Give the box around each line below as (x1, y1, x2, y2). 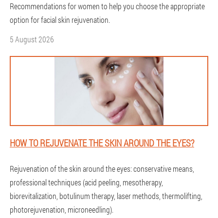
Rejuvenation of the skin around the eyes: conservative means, (10, 163, 194, 174)
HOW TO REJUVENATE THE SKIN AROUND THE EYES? (10, 137, 194, 149)
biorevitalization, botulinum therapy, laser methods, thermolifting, (10, 191, 202, 201)
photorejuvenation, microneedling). (10, 204, 113, 215)
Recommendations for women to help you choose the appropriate (10, 1, 205, 11)
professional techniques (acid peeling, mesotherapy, (10, 177, 163, 187)
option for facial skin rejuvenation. (10, 15, 110, 25)
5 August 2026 (10, 34, 54, 44)
